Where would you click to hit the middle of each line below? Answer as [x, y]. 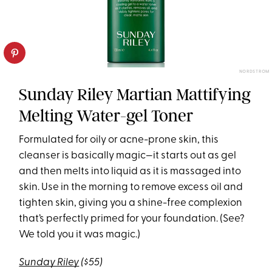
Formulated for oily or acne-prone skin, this [119, 140]
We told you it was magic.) [80, 234]
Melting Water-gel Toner [106, 115]
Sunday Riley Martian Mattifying [135, 94]
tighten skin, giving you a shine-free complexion [131, 203]
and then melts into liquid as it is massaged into [130, 171]
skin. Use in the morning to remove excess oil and [131, 187]
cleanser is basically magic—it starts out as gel [128, 155]
